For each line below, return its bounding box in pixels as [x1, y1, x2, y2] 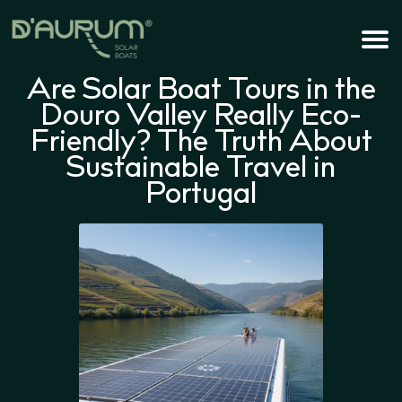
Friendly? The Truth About [30, 125, 372, 164]
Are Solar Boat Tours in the [26, 73, 376, 112]
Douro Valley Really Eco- [40, 99, 362, 138]
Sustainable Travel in [66, 151, 336, 190]
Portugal [145, 177, 257, 216]
